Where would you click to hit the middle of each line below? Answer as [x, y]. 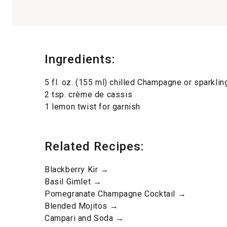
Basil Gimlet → [73, 181]
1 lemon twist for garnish [92, 106]
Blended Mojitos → [82, 206]
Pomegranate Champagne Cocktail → [116, 194]
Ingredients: [80, 59]
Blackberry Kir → [77, 169]
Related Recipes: [94, 146]
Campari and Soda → [84, 218]
